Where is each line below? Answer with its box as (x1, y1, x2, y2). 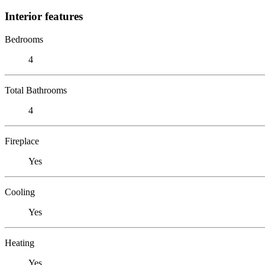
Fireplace (5, 135, 39, 146)
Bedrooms (5, 34, 43, 44)
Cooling (5, 186, 35, 197)
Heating (5, 237, 34, 248)
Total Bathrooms (5, 85, 67, 95)
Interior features (5, 9, 83, 22)
